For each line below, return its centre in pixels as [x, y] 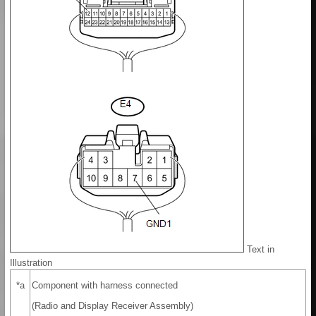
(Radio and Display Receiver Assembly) [113, 306]
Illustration [31, 263]
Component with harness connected [105, 286]
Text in [259, 250]
